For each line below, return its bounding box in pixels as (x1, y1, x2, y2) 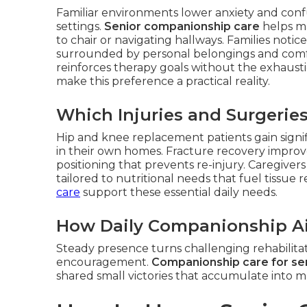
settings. (56, 20, 104, 33)
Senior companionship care (104, 20, 260, 33)
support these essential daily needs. (80, 186, 278, 199)
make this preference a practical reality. (56, 75, 270, 88)
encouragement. (56, 256, 151, 269)
